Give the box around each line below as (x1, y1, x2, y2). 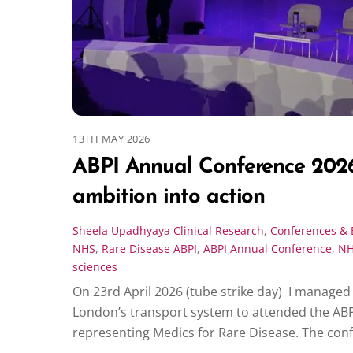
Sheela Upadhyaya (72, 222, 170, 238)
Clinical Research (173, 222, 264, 238)
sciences (72, 258, 117, 274)
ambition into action (72, 186, 266, 208)
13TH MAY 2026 (72, 131, 150, 146)
